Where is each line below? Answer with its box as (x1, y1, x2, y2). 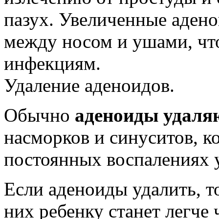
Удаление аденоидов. (4, 74, 175, 96)
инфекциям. (4, 52, 101, 74)
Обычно (4, 104, 75, 126)
